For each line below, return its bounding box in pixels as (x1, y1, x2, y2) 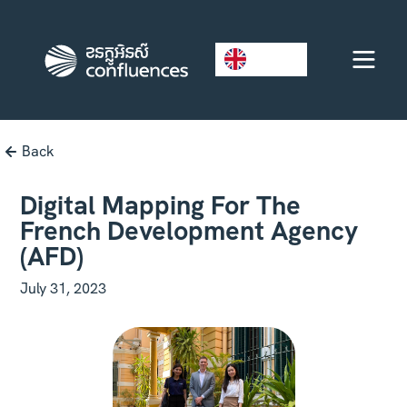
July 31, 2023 (20, 278, 107, 298)
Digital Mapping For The (20, 187, 302, 223)
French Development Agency (20, 213, 359, 248)
